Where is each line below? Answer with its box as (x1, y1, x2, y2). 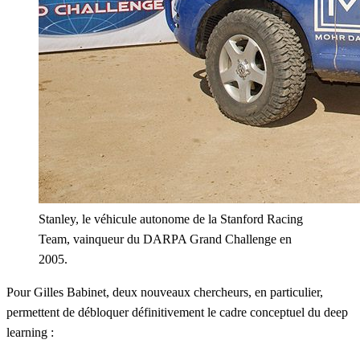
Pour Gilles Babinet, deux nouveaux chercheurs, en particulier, (6, 284, 323, 299)
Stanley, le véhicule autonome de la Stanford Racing (39, 211, 303, 226)
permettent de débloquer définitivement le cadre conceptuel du (6, 305, 321, 319)
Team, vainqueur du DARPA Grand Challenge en (39, 231, 292, 246)
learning (6, 325, 51, 339)
